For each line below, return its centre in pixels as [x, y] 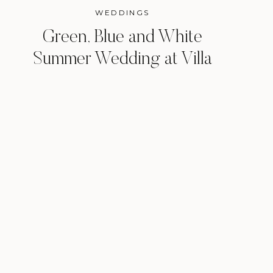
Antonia [122, 82]
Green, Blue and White [122, 38]
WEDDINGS [122, 12]
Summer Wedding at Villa [122, 60]
